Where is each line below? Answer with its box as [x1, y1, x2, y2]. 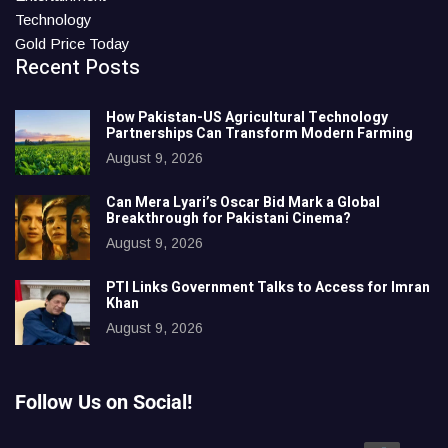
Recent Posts [15, 52, 140, 82]
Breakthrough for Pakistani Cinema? [106, 207, 354, 229]
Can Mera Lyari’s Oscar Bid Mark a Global [106, 191, 380, 213]
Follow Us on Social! [15, 389, 192, 414]
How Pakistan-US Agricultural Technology [106, 106, 388, 128]
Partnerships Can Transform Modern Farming [106, 122, 416, 144]
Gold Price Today [15, 34, 130, 52]
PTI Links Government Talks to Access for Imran [106, 276, 430, 298]
